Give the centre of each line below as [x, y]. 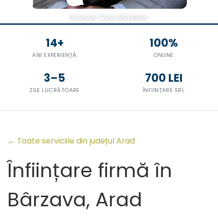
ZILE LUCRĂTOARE [54, 90]
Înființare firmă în [90, 171]
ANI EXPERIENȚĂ [54, 55]
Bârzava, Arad [75, 200]
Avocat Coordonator [109, 17]
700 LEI [163, 78]
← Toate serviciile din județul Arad [71, 141]
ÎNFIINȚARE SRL [163, 90]
